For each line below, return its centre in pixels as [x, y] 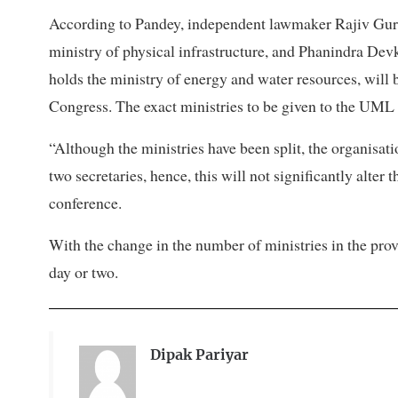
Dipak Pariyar [199, 355]
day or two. [84, 271]
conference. [85, 202]
